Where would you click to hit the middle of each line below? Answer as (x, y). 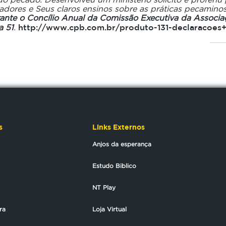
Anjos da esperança (122, 144)
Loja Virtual (109, 209)
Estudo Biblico (114, 166)
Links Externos (119, 127)
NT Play (104, 187)
